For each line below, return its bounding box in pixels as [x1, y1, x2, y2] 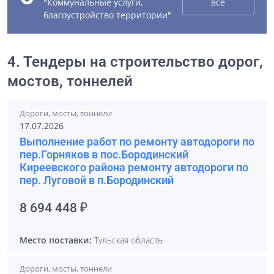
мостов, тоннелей [7, 73, 133, 90]
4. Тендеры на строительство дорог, [7, 53, 263, 70]
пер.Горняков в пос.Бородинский [20, 148, 188, 161]
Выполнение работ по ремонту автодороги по [20, 135, 254, 148]
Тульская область [92, 234, 163, 246]
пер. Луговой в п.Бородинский [20, 174, 174, 187]
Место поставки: [20, 234, 92, 246]
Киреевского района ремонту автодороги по [20, 161, 248, 174]
